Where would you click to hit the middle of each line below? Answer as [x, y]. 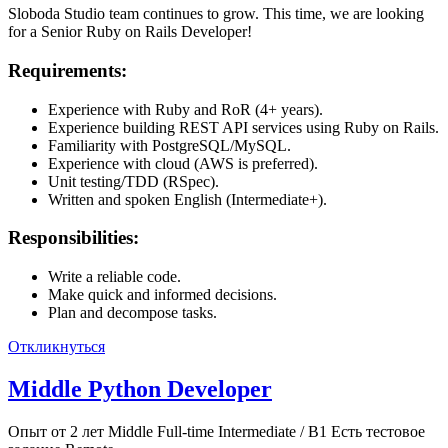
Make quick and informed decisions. [162, 295]
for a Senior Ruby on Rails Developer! [130, 32]
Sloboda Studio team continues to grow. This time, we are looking [216, 14]
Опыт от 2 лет [56, 431]
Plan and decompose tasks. [132, 313]
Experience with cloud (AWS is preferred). [183, 163]
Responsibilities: [73, 238]
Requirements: [67, 71]
